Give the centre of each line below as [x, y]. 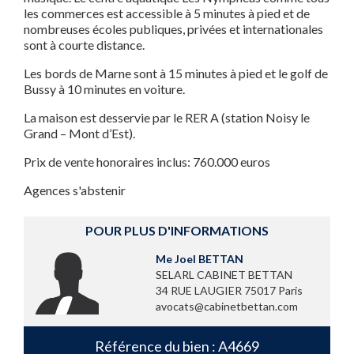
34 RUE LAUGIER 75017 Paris [229, 291]
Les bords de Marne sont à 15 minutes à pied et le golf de [176, 73]
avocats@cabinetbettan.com [226, 307]
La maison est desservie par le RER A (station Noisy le [167, 118]
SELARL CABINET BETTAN [224, 275]
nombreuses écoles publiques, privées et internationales [173, 29]
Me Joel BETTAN [199, 259]
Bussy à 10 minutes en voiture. [104, 89]
